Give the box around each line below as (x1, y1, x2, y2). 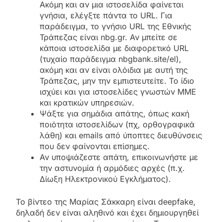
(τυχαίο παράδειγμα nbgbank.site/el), (40, 54, 181, 64)
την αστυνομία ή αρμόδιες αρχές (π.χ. (40, 163, 185, 173)
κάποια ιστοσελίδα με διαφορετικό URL (40, 43, 189, 54)
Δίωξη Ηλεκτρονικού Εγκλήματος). (40, 174, 171, 184)
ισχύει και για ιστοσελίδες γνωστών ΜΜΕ (40, 87, 196, 97)
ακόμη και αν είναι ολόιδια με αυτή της (40, 65, 188, 75)
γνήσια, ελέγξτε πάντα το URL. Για (40, 10, 172, 21)
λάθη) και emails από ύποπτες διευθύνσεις (40, 130, 202, 141)
